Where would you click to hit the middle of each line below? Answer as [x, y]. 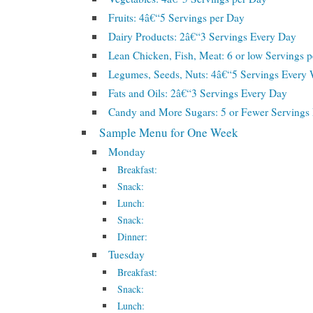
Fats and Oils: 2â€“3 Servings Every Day [198, 93]
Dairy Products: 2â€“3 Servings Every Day [203, 36]
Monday [127, 152]
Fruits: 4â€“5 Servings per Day [177, 17]
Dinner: [132, 236]
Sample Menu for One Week [169, 132]
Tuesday [127, 254]
